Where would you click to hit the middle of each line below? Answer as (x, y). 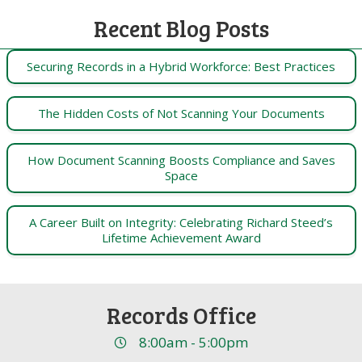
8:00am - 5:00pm (194, 343)
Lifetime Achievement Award (181, 238)
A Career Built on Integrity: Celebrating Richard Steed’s (181, 223)
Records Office (181, 316)
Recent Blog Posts (181, 29)
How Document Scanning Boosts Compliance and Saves (181, 160)
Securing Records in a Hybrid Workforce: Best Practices (181, 67)
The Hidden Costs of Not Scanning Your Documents (181, 114)
